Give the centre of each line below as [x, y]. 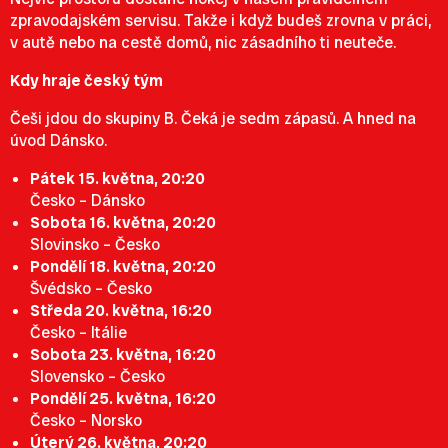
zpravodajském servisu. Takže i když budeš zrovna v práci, [220, 20]
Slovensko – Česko [97, 376]
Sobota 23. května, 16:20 [123, 354]
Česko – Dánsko [87, 200]
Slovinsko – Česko [95, 244]
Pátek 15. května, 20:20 [117, 178]
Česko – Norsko [86, 420]
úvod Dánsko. [58, 140]
